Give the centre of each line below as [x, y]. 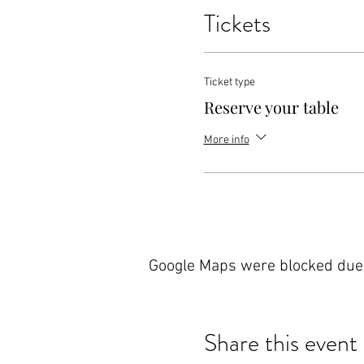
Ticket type [229, 82]
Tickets [237, 24]
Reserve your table [271, 107]
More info [226, 141]
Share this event [280, 343]
